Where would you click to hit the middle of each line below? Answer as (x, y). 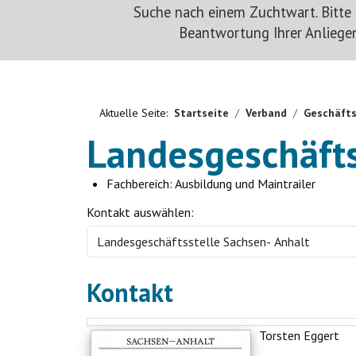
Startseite (201, 113)
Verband (266, 113)
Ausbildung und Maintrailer (245, 184)
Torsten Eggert (299, 336)
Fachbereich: (141, 184)
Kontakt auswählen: (140, 213)
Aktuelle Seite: (137, 113)
